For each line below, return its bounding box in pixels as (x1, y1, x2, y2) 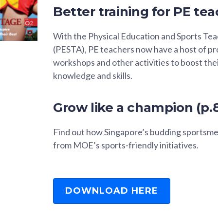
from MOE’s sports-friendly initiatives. (53, 139, 199, 150)
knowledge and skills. (53, 70, 132, 81)
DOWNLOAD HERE (65, 185, 158, 196)
